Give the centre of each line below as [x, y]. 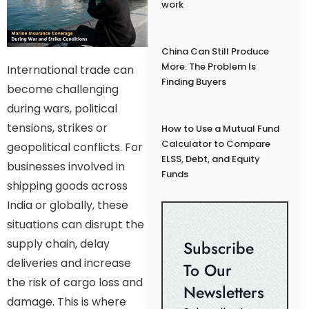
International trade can [70, 70]
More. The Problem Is [208, 67]
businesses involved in [66, 166]
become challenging [63, 89]
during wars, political [62, 108]
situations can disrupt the [76, 224]
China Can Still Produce [215, 52]
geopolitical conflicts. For [75, 147]
